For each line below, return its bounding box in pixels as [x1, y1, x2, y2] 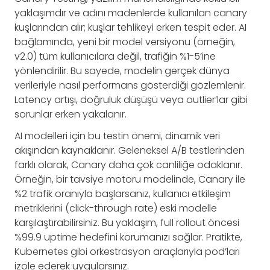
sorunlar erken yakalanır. [14, 107, 127, 122]
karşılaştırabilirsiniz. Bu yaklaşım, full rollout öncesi [14, 216, 239, 230]
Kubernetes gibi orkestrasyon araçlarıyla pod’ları [14, 245, 240, 259]
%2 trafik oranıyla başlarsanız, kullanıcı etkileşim [14, 187, 231, 201]
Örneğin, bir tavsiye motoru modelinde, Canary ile [14, 172, 245, 187]
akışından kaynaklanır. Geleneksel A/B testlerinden [14, 143, 245, 158]
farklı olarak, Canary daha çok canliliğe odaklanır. [14, 158, 242, 172]
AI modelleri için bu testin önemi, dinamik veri [14, 129, 220, 143]
